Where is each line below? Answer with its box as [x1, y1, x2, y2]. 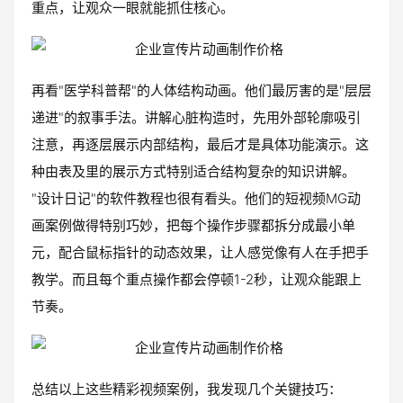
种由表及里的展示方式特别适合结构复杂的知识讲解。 [31, 163, 355, 180]
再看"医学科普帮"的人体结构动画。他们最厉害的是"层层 [31, 82, 372, 99]
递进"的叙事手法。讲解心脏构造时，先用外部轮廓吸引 [31, 109, 361, 126]
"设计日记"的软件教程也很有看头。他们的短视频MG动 [31, 190, 361, 207]
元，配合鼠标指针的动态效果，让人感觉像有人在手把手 [31, 244, 369, 261]
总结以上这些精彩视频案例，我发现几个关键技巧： [31, 381, 342, 398]
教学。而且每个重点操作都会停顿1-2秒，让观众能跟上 [31, 271, 362, 288]
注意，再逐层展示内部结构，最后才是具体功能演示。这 [31, 136, 369, 153]
